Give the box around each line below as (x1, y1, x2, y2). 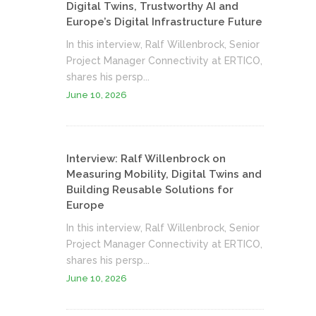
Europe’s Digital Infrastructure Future (66, 15, 262, 28)
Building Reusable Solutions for (66, 183, 233, 196)
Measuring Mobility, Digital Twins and (66, 167, 262, 181)
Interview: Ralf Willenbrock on (66, 152, 226, 165)
